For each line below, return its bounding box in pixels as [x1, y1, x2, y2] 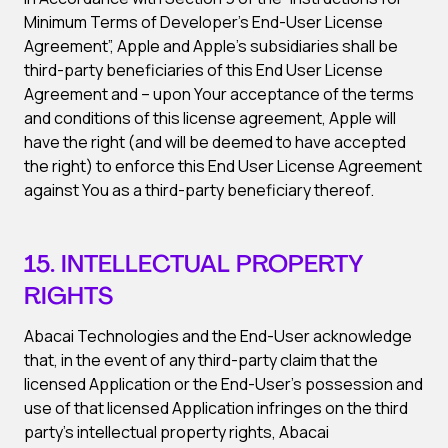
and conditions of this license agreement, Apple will [24, 107, 396, 129]
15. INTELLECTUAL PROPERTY [24, 254, 364, 278]
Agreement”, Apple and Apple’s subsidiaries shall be [24, 35, 398, 57]
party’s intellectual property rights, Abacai [24, 421, 329, 443]
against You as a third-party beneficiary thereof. [24, 179, 374, 201]
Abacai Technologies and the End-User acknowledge [24, 325, 412, 347]
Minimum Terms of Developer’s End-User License [24, 11, 383, 33]
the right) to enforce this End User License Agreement [24, 155, 422, 177]
